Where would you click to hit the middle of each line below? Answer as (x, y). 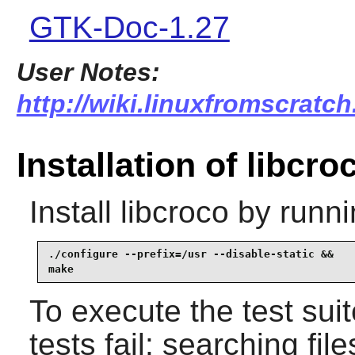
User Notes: (88, 73)
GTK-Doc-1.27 (129, 28)
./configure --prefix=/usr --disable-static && (191, 254)
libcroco (174, 212)
